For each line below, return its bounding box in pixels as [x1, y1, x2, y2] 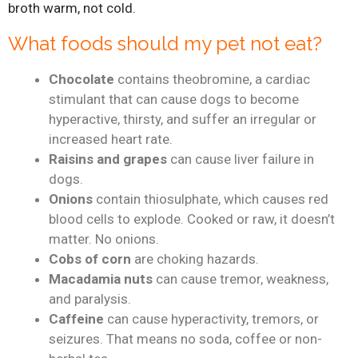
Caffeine [49, 310, 104, 327]
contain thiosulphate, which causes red [93, 190, 328, 207]
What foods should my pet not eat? [8, 31, 322, 55]
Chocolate [49, 70, 114, 87]
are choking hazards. [131, 250, 259, 267]
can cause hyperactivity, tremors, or [104, 310, 319, 327]
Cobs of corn [49, 250, 131, 267]
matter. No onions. [49, 230, 159, 247]
